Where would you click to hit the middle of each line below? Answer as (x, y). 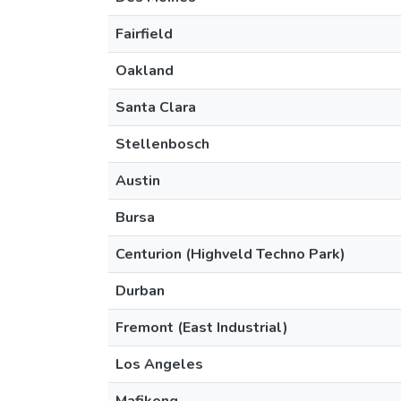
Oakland (145, 71)
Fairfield (144, 34)
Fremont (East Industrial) (202, 328)
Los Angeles (159, 364)
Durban (140, 291)
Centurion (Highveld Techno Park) (230, 254)
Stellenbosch (162, 144)
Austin (138, 181)
